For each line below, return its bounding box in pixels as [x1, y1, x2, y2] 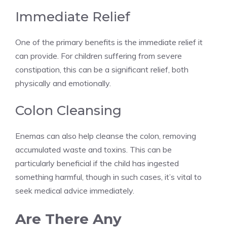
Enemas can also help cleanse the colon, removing [15, 131, 196, 141]
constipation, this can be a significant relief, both [15, 64, 188, 75]
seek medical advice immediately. [15, 185, 134, 196]
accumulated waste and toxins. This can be [15, 144, 172, 155]
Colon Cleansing [15, 102, 122, 119]
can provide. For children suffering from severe [15, 51, 182, 61]
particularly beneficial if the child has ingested [15, 158, 179, 169]
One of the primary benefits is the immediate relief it [15, 37, 203, 48]
